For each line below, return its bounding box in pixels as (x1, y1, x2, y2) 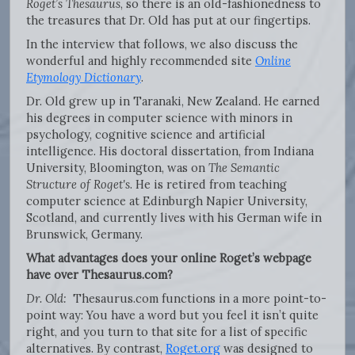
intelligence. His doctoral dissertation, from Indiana (26, 143, 314, 158)
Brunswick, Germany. (26, 226, 143, 242)
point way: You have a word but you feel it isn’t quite (26, 307, 319, 323)
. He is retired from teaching (130, 176, 287, 192)
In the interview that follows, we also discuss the (26, 36, 298, 52)
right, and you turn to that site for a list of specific (26, 323, 307, 339)
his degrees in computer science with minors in (26, 109, 292, 125)
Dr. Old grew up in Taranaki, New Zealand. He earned (26, 93, 320, 109)
